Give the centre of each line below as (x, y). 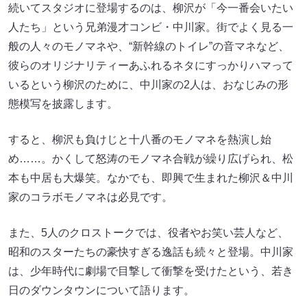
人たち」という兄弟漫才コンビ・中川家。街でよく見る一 (151, 27)
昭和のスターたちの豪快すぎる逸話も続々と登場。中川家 (151, 251)
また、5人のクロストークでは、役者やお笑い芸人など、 (148, 232)
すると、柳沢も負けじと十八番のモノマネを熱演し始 (140, 139)
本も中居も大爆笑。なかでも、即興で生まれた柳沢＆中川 (151, 177)
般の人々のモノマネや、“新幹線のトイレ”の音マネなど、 (149, 46)
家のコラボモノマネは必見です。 (90, 197)
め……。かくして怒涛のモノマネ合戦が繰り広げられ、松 (151, 158)
